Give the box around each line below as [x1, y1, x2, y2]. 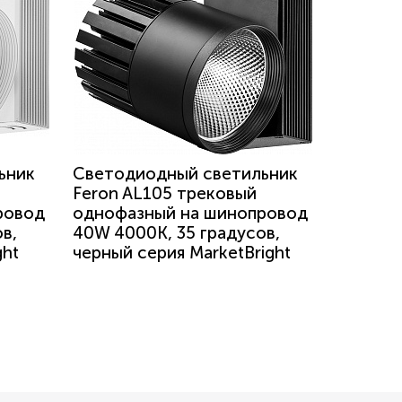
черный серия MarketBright [73, 242, 291, 263]
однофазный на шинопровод [73, 203, 308, 223]
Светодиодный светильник [73, 163, 298, 184]
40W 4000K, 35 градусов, [73, 223, 280, 243]
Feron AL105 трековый [73, 183, 257, 204]
